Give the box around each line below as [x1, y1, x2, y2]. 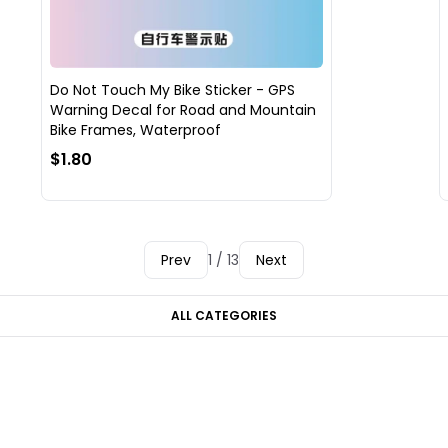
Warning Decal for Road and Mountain [49, 100, 316, 121]
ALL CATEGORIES [171, 307, 277, 325]
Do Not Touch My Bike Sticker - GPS [49, 80, 295, 101]
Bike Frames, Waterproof [49, 120, 221, 141]
